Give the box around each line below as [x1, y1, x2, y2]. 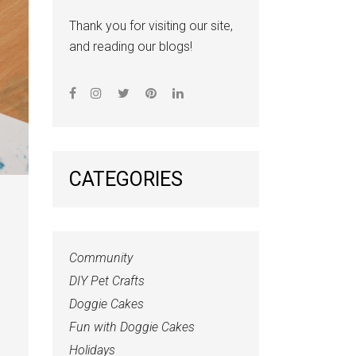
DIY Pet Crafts [69, 273, 145, 288]
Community [69, 250, 133, 265]
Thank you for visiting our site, [69, 17, 233, 33]
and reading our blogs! [69, 38, 192, 54]
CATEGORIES [69, 167, 183, 191]
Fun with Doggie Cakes [69, 319, 195, 335]
